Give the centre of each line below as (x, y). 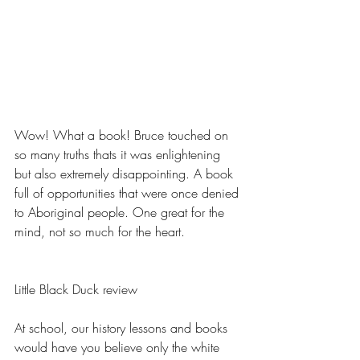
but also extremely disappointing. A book (126, 174)
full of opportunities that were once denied (129, 193)
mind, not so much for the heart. (100, 232)
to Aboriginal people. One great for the (121, 213)
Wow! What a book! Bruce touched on (123, 135)
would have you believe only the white (119, 348)
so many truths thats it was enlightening (119, 155)
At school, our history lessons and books (123, 328)
